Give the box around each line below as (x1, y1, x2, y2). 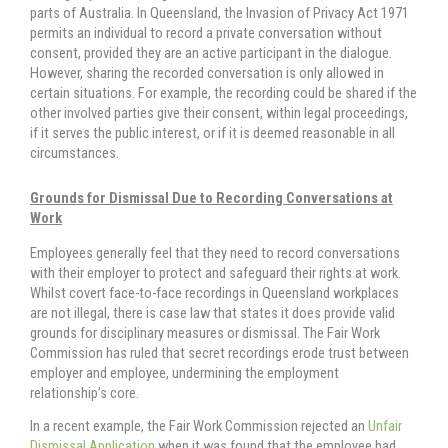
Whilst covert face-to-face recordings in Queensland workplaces (30, 284, 399, 303)
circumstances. (30, 144, 119, 163)
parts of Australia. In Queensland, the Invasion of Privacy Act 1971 (30, 4, 409, 23)
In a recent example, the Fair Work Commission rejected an (30, 417, 368, 436)
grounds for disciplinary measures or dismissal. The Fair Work (30, 324, 380, 343)
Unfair (368, 417, 402, 436)
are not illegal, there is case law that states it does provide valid (30, 304, 395, 323)
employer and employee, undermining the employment (30, 364, 339, 383)
